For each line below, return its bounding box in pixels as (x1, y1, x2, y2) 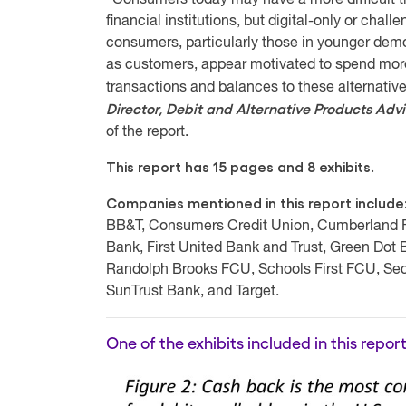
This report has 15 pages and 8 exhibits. (106, 160, 374, 175)
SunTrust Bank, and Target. (106, 285, 279, 299)
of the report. (106, 125, 188, 140)
